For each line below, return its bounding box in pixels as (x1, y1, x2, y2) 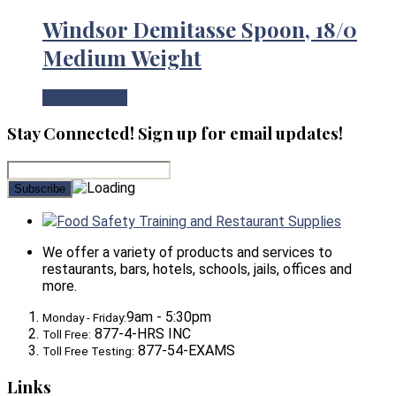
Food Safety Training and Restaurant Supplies (57, 213, 341, 231)
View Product (42, 88, 127, 106)
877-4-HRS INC (91, 325, 191, 343)
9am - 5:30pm (126, 308, 211, 326)
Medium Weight (42, 42, 202, 72)
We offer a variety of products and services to (42, 244, 332, 262)
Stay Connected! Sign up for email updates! (7, 122, 343, 145)
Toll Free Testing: (42, 345, 134, 359)
